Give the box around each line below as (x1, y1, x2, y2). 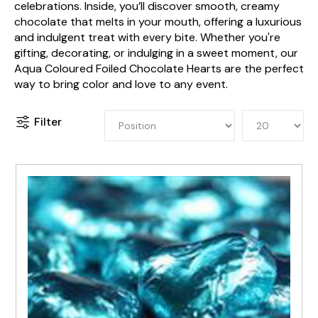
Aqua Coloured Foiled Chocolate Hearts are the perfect (14, 61, 304, 76)
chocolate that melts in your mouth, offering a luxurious (14, 14, 302, 29)
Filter (34, 114, 62, 129)
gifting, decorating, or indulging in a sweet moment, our (14, 45, 298, 60)
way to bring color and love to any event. (14, 77, 228, 92)
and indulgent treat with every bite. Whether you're (14, 30, 280, 45)
